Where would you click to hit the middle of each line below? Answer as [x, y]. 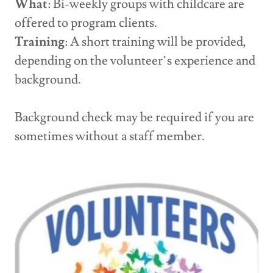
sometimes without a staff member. [111, 136]
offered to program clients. [87, 23]
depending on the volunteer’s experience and [135, 61]
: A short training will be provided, [155, 42]
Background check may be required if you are [134, 117]
